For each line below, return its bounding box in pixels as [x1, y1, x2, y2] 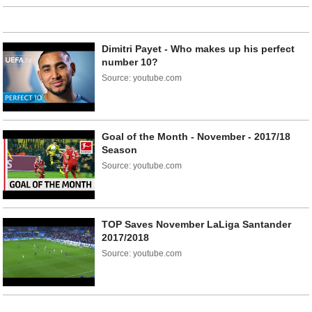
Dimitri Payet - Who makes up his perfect [102, 43, 295, 55]
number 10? [102, 56, 159, 68]
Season [102, 143, 138, 155]
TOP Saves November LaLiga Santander [102, 218, 292, 230]
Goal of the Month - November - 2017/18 [102, 130, 291, 142]
